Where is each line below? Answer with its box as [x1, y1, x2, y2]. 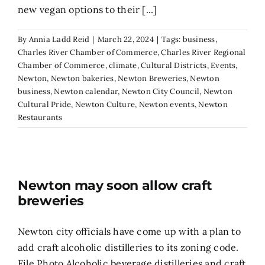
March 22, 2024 [97, 34, 154, 44]
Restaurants [18, 112, 63, 122]
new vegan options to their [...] [18, 3, 157, 15]
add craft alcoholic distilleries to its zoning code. [18, 241, 239, 253]
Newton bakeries [50, 73, 114, 83]
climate [109, 60, 137, 70]
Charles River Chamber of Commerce [18, 47, 157, 57]
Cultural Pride [18, 99, 72, 109]
